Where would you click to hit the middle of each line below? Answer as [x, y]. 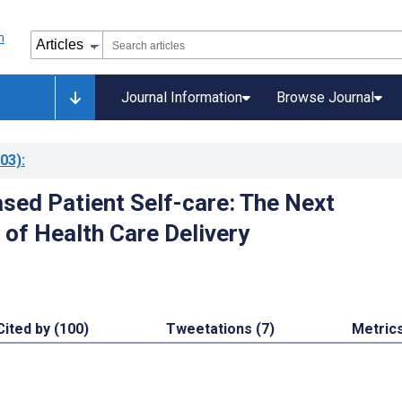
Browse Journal [325, 97]
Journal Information [182, 97]
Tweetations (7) [221, 328]
